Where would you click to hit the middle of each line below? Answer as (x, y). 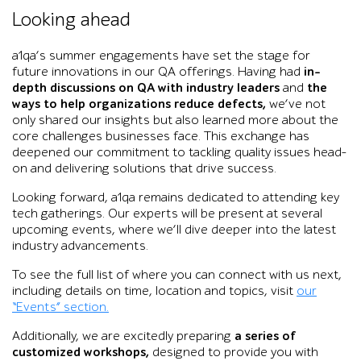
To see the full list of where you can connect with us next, (177, 275)
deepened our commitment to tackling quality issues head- (179, 152)
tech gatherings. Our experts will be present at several (167, 214)
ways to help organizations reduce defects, (139, 104)
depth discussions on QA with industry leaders (146, 88)
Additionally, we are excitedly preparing (123, 336)
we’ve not (296, 104)
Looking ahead (74, 20)
